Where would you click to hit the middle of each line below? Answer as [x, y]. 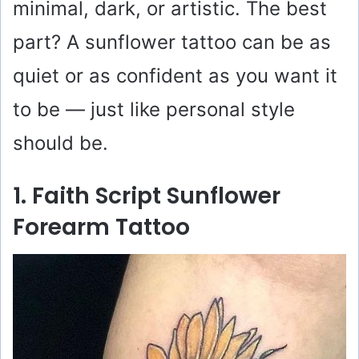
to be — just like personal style [154, 109]
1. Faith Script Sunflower [147, 196]
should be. [61, 143]
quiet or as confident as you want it [175, 75]
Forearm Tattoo [101, 227]
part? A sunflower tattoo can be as [172, 42]
